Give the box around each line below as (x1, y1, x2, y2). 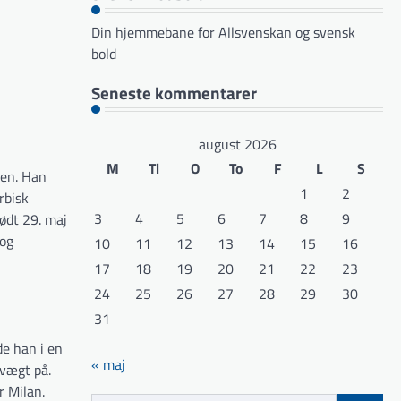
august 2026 (198, 132, 277, 155)
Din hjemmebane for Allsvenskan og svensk (91, 21, 355, 44)
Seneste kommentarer (91, 79, 257, 106)
